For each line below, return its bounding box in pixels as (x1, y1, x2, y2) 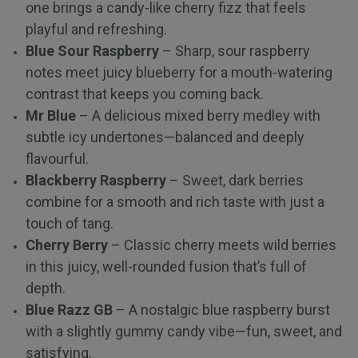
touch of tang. (26, 214, 113, 232)
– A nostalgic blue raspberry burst (113, 300, 330, 318)
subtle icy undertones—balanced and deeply (26, 128, 304, 145)
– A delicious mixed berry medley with (76, 106, 320, 124)
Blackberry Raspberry (26, 171, 166, 189)
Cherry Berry (26, 236, 108, 253)
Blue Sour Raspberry (26, 42, 159, 59)
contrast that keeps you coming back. (26, 85, 264, 102)
